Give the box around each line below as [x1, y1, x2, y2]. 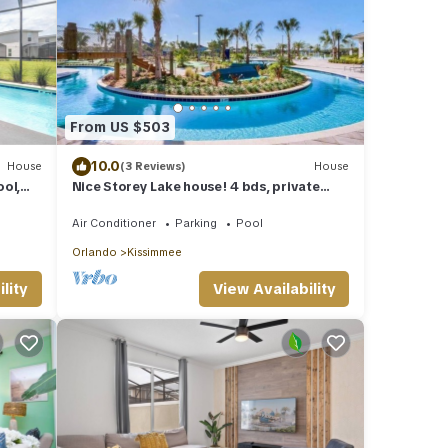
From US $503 [69, 118, 170, 137]
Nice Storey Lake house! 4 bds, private [71, 177, 320, 195]
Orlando [71, 244, 117, 259]
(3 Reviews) [119, 159, 186, 174]
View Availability [212, 278, 336, 299]
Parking [174, 215, 217, 230]
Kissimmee [126, 244, 182, 259]
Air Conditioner [71, 215, 156, 230]
